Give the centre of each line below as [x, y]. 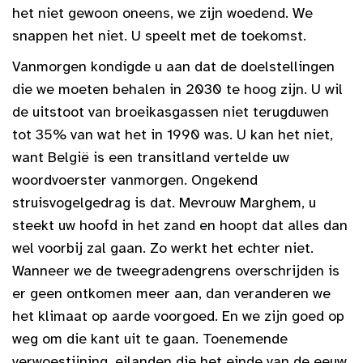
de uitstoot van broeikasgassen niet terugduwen [171, 111]
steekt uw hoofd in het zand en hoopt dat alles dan [180, 225]
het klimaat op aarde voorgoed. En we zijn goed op [178, 316]
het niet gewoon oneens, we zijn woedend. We [162, 13]
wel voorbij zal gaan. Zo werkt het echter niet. [163, 248]
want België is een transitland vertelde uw [151, 157]
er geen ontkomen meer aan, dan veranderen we [171, 293]
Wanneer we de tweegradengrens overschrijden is [176, 270]
